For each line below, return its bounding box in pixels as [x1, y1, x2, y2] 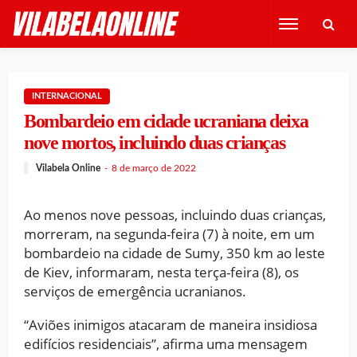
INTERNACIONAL [32, 92, 102, 100]
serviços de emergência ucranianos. [24, 281, 246, 300]
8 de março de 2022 [112, 163, 196, 173]
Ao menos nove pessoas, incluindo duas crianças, [24, 205, 326, 224]
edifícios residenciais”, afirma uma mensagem [24, 334, 308, 353]
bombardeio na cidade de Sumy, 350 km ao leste [24, 243, 325, 262]
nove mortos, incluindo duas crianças [24, 132, 285, 153]
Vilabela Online [36, 163, 100, 173]
